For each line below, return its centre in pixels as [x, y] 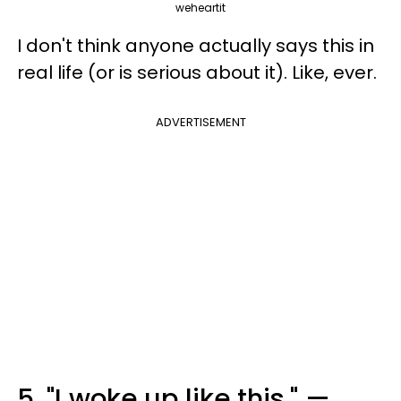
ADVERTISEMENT [200, 122]
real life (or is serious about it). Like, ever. [197, 72]
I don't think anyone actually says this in [196, 45]
